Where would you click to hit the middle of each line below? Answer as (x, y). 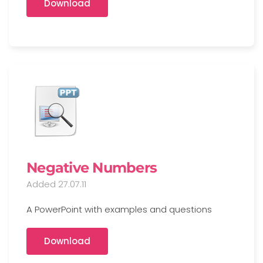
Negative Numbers (92, 168)
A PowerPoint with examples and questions (119, 209)
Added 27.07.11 (56, 184)
